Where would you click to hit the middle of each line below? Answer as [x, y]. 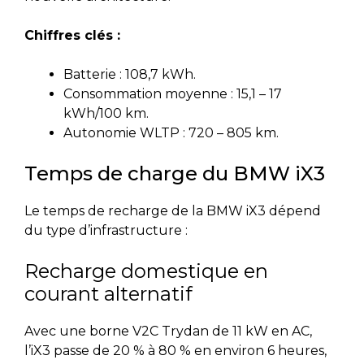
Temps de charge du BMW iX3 [175, 173]
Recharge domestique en [146, 271]
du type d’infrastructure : [106, 230]
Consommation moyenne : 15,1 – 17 [173, 93]
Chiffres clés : [72, 35]
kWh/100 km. [106, 113]
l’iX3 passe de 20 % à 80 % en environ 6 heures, [175, 350]
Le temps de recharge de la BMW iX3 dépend [173, 210]
